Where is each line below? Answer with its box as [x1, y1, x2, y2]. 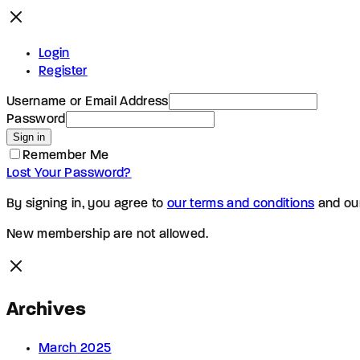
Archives [6, 300, 87, 320]
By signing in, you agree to [6, 197, 167, 211]
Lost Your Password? [6, 166, 132, 180]
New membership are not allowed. [6, 227, 208, 241]
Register [39, 64, 88, 78]
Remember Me [22, 149, 109, 162]
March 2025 [39, 342, 112, 355]
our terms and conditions [166, 197, 315, 211]
